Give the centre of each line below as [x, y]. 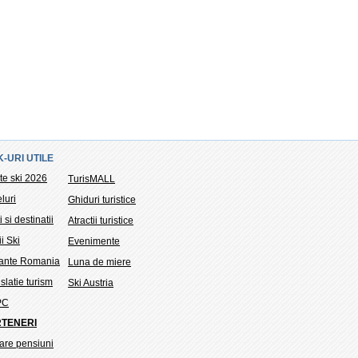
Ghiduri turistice [102, 199]
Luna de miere [99, 262]
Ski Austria [91, 282]
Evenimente [94, 241]
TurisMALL [91, 179]
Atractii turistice [101, 220]
